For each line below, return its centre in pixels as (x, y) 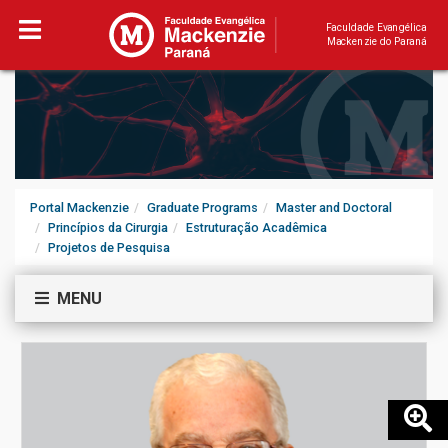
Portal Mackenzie (79, 207)
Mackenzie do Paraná (376, 41)
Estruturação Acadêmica (256, 227)
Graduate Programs (202, 207)
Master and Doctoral (334, 207)
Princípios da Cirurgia (108, 227)
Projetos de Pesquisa (109, 247)
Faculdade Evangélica (376, 27)
